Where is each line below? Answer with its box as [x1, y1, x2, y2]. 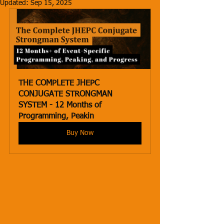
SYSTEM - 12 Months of [18, 101, 104, 109]
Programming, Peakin [18, 112, 94, 120]
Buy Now [66, 129, 93, 136]
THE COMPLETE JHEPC [18, 79, 102, 87]
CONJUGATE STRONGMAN [18, 90, 115, 98]
